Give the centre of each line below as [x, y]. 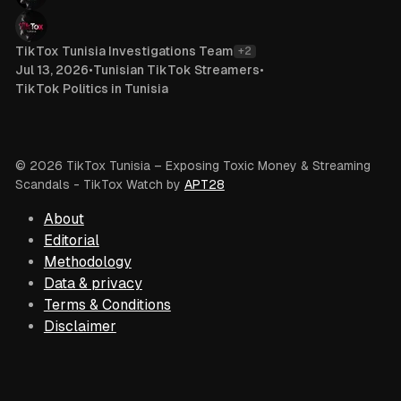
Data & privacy [93, 284]
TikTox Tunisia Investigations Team [124, 51]
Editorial [71, 241]
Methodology [87, 262]
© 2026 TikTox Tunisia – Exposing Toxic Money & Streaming [192, 166]
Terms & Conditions [107, 305]
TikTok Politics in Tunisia [91, 88]
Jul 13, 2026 [51, 69]
